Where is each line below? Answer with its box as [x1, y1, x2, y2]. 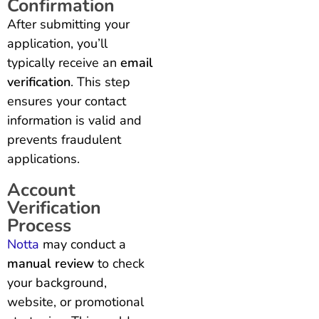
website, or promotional [7, 293, 144, 311]
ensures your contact [7, 93, 126, 110]
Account [7, 178, 75, 203]
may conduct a [39, 236, 126, 253]
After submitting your [7, 16, 130, 33]
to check [94, 255, 145, 273]
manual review [7, 255, 94, 273]
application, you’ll [7, 35, 108, 53]
